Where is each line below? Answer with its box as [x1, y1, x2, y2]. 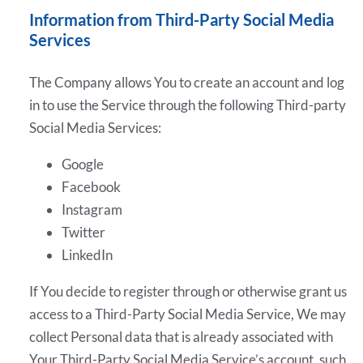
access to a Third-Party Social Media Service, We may [29, 305, 347, 323]
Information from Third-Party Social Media [29, 10, 335, 29]
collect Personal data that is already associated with [29, 328, 334, 346]
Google [62, 155, 105, 173]
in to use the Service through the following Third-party [29, 96, 347, 113]
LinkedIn [62, 246, 113, 263]
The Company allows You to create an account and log [29, 73, 345, 91]
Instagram [62, 200, 123, 218]
